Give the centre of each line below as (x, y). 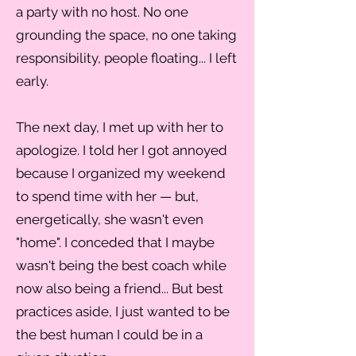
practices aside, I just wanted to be (123, 311)
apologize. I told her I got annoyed (122, 150)
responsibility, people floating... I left (126, 58)
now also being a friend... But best (120, 288)
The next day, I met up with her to (120, 127)
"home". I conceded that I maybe (115, 242)
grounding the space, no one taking (126, 35)
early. (32, 81)
